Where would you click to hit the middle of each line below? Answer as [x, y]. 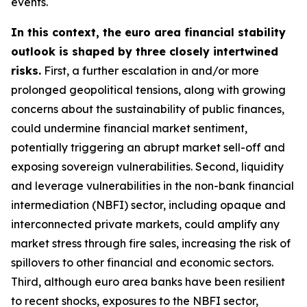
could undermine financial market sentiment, [129, 128]
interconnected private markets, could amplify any [145, 224]
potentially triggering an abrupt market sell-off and [148, 147]
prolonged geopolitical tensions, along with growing [148, 90]
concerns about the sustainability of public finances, [148, 109]
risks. [26, 71]
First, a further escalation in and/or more [150, 71]
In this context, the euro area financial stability [148, 32]
